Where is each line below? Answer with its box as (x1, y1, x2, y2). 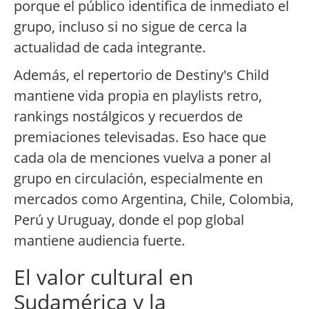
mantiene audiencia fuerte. (14, 231, 185, 250)
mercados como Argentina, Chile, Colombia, (14, 190, 294, 209)
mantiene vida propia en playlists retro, (14, 86, 262, 106)
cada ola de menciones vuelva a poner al (14, 148, 271, 168)
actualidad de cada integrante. (14, 38, 206, 57)
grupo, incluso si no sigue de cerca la (14, 17, 247, 37)
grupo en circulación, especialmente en (14, 169, 263, 188)
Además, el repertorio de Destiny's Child (14, 66, 269, 85)
